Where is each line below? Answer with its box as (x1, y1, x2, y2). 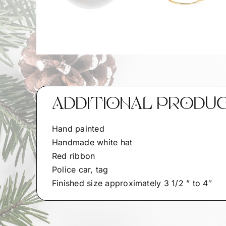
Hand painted (51, 124, 104, 134)
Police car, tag (51, 164, 108, 175)
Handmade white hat (51, 137, 133, 147)
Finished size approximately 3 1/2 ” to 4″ (51, 178, 212, 188)
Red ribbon (51, 151, 95, 161)
